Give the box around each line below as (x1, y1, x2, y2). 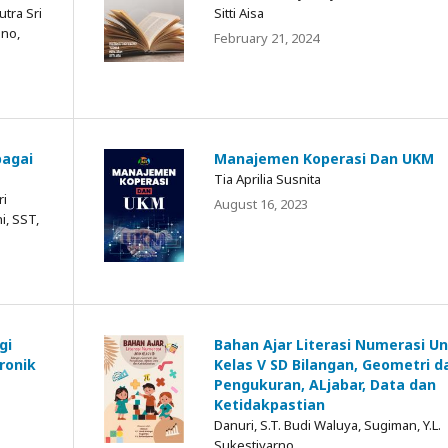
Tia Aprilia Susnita (214, 169, 321, 188)
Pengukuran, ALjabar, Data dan (214, 374, 436, 394)
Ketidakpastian (214, 394, 325, 414)
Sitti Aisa (214, 3, 264, 22)
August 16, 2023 (214, 194, 308, 213)
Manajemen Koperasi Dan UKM (214, 148, 434, 168)
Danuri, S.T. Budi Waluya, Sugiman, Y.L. (214, 415, 441, 434)
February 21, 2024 (214, 28, 319, 47)
